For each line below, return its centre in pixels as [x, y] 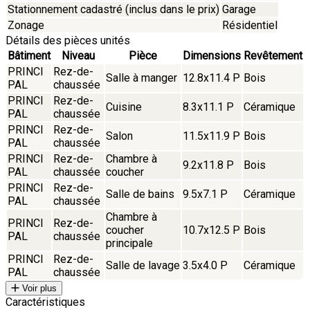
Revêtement [273, 55]
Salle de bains [140, 194]
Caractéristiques [45, 302]
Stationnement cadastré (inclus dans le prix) [113, 9]
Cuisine [124, 107]
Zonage [26, 25]
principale [129, 243]
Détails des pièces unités [68, 40]
